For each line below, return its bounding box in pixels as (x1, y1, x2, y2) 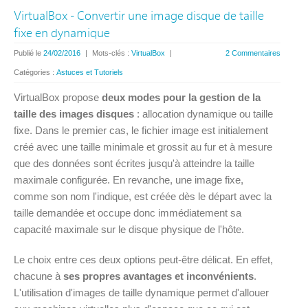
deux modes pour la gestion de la (102, 91, 261, 103)
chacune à (14, 270, 63, 282)
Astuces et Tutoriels (56, 68, 123, 76)
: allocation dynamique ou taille (134, 108, 273, 120)
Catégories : (14, 68, 56, 76)
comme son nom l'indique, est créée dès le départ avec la (14, 190, 272, 202)
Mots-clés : (92, 49, 131, 57)
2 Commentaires (225, 49, 280, 57)
